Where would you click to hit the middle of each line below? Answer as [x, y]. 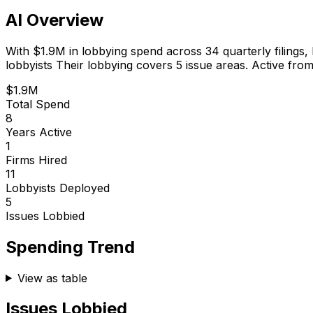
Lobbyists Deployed [58, 188]
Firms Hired [36, 160]
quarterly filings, [265, 51]
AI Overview [54, 20]
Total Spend [38, 104]
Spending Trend [70, 247]
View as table [52, 278]
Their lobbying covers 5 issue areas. [150, 65]
